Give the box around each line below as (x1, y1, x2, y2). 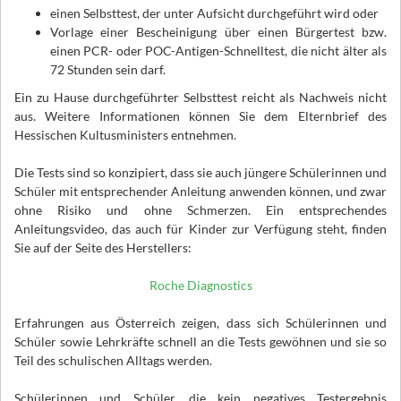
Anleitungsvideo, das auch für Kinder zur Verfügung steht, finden (14, 221, 387, 237)
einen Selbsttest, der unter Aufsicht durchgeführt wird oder (50, 5, 379, 21)
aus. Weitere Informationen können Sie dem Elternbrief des (14, 108, 387, 124)
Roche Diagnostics (149, 277, 252, 294)
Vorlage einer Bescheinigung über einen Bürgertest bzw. (50, 24, 387, 40)
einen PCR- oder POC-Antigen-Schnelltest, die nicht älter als (50, 43, 387, 59)
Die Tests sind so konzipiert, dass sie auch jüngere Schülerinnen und (14, 165, 387, 181)
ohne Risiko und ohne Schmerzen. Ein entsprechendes (14, 202, 387, 218)
